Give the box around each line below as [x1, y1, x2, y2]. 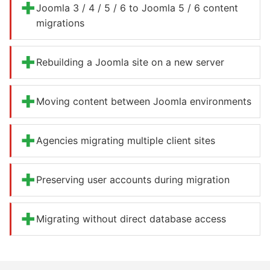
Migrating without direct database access [36, 213, 226, 225]
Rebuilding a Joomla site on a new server [36, 56, 224, 69]
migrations [36, 17, 84, 30]
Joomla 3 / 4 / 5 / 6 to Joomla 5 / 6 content [36, 2, 238, 14]
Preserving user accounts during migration [36, 174, 230, 186]
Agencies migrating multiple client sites [36, 134, 215, 147]
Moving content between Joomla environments [36, 95, 251, 108]
